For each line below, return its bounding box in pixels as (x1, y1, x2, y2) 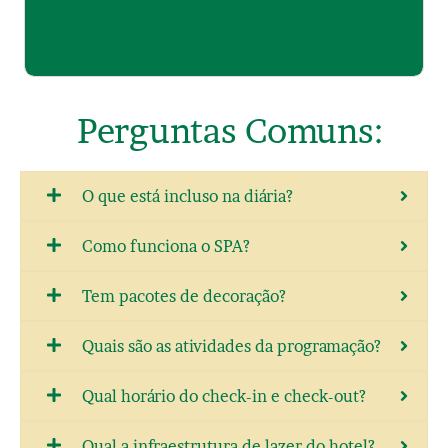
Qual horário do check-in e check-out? (82, 386, 366, 407)
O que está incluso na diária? (82, 186, 293, 207)
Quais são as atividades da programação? (82, 336, 381, 357)
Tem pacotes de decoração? (82, 286, 286, 307)
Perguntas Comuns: (77, 110, 383, 152)
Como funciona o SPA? (82, 236, 250, 257)
